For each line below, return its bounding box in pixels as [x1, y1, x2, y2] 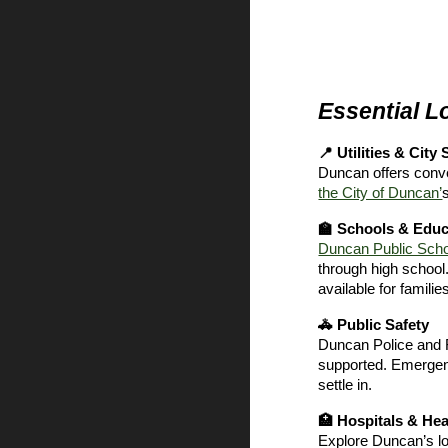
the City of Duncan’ [318, 185, 443, 201]
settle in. [318, 377, 373, 393]
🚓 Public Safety [318, 317, 430, 333]
